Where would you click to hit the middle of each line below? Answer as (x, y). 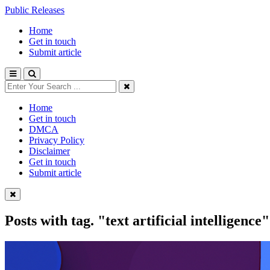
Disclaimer (49, 151)
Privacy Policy (57, 140)
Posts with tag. (51, 220)
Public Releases (35, 10)
